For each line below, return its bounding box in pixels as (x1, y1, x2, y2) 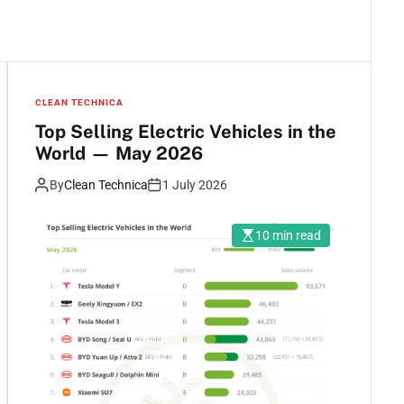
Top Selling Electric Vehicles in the (35, 120, 336, 142)
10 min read (255, 227, 321, 243)
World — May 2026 (35, 142, 203, 164)
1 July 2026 (162, 177, 227, 192)
